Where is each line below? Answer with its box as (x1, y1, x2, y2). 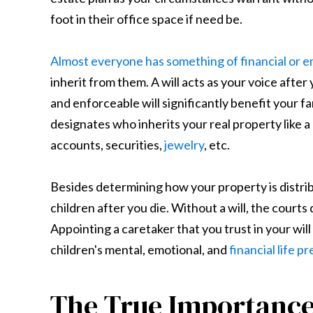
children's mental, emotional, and (50, 242, 229, 257)
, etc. (204, 137, 230, 152)
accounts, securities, (50, 137, 164, 152)
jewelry (164, 137, 204, 152)
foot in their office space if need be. (50, 11, 242, 27)
